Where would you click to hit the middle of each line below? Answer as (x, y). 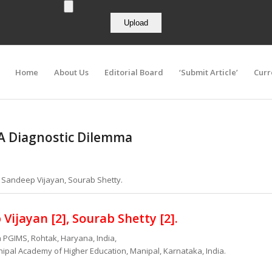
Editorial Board (134, 72)
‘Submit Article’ (209, 72)
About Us (71, 72)
